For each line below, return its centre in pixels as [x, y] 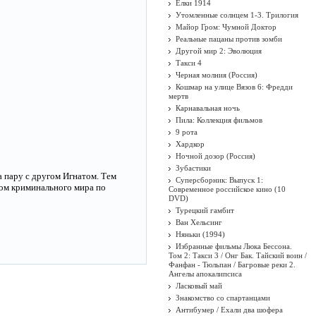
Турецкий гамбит [205, 210]
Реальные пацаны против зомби [229, 39]
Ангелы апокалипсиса [205, 274]
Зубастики [193, 168]
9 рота [187, 132]
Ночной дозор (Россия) [215, 156]
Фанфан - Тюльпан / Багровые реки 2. [232, 265]
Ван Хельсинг [199, 222]
